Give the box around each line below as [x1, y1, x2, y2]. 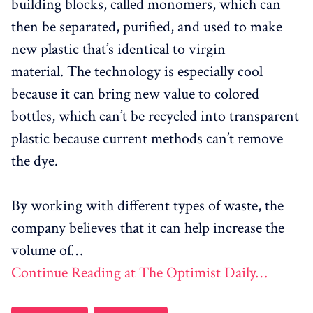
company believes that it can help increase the [11, 218, 284, 239]
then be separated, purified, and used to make [11, 17, 282, 38]
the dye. [11, 151, 58, 172]
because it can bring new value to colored [11, 84, 259, 105]
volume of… [11, 240, 82, 261]
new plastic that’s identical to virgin [11, 39, 226, 60]
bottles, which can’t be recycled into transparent [11, 106, 299, 127]
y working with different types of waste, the [20, 196, 284, 217]
